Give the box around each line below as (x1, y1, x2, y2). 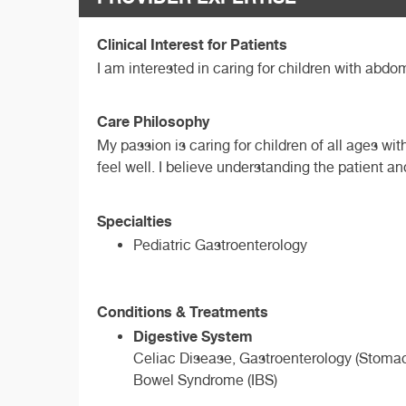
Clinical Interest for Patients (97, 34, 287, 53)
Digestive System (133, 327, 253, 346)
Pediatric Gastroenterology (133, 237, 307, 255)
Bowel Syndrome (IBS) (133, 372, 277, 390)
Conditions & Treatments (97, 303, 268, 322)
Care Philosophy (97, 112, 209, 131)
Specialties (97, 212, 172, 231)
